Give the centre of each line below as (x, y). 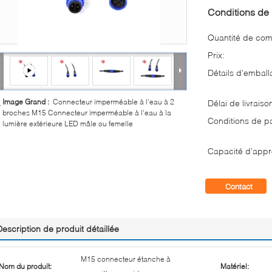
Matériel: (235, 266)
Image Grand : (28, 101)
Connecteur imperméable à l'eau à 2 (114, 101)
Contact (239, 186)
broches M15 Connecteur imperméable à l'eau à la (87, 112)
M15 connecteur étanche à (126, 259)
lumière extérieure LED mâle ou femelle (68, 123)
